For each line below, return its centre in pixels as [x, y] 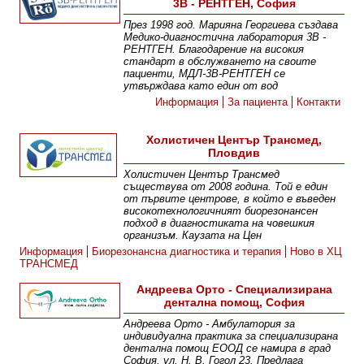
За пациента [258, 102]
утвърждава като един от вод [201, 86]
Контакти [319, 102]
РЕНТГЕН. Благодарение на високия [214, 50]
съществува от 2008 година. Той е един [226, 187]
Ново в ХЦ [316, 252]
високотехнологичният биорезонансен [221, 211]
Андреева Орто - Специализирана [234, 290]
